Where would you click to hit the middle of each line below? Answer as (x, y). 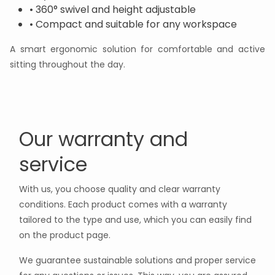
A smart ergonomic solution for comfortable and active (137, 49)
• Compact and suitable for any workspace (134, 25)
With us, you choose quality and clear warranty (120, 189)
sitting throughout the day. (68, 65)
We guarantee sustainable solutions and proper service (137, 261)
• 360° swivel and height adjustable (113, 10)
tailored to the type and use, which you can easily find (135, 220)
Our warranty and (103, 139)
